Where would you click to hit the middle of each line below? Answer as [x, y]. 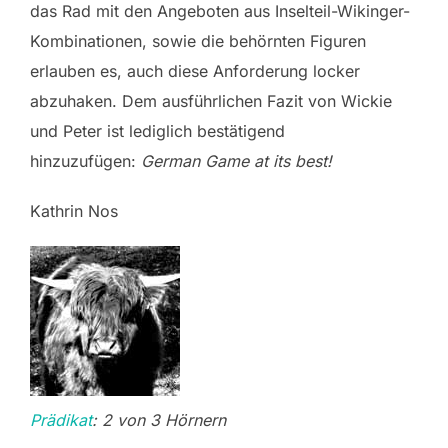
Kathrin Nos [74, 211]
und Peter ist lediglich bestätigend [157, 131]
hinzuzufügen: [85, 161]
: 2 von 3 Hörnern [159, 420]
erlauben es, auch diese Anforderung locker [195, 71]
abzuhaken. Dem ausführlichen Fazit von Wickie [211, 101]
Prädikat [61, 420]
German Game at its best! [236, 161]
